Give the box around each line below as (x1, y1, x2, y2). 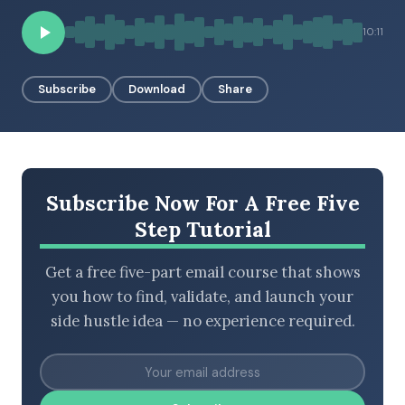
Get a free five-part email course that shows (44, 262, 361, 283)
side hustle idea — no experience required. (50, 311, 355, 332)
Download (128, 80, 185, 97)
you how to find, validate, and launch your (52, 287, 353, 307)
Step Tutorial (134, 215, 271, 242)
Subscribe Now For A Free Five (45, 189, 360, 216)
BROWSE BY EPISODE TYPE (37, 65, 186, 78)
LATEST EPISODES (37, 165, 139, 178)
